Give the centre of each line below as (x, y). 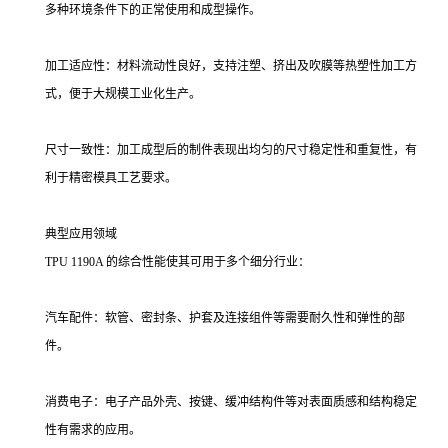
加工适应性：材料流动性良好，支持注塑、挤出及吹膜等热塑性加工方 (231, 66)
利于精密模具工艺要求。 (111, 178)
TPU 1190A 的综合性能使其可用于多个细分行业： (177, 262)
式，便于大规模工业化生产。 (123, 94)
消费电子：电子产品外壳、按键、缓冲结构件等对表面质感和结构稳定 (231, 402)
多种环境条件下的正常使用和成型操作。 (153, 10)
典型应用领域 (81, 234)
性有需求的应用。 (93, 430)
